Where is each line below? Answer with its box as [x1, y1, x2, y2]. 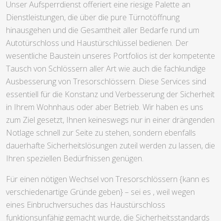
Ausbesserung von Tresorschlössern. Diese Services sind [6, 76, 206, 87]
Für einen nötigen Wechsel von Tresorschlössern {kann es [6, 174, 210, 185]
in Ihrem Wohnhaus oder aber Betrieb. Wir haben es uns [6, 102, 203, 113]
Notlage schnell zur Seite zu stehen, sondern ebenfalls [6, 127, 196, 139]
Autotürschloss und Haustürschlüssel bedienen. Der [6, 37, 188, 49]
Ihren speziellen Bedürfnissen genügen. [6, 153, 144, 164]
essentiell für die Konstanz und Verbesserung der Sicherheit [6, 89, 215, 100]
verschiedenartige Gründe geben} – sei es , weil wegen [6, 186, 195, 198]
